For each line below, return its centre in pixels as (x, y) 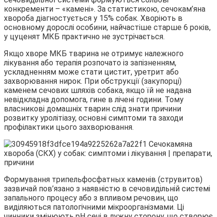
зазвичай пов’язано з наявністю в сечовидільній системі (107, 188)
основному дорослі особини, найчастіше (79, 27)
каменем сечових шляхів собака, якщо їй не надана (98, 90)
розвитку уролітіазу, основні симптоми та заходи (93, 118)
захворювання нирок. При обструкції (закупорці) (93, 81)
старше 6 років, (182, 27)
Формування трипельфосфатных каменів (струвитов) (103, 179)
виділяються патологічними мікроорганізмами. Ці (94, 207)
